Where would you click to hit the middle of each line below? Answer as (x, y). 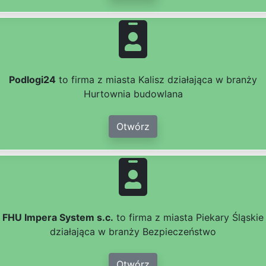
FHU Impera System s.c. (58, 218)
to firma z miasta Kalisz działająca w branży (156, 80)
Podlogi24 (32, 80)
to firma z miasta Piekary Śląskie (189, 218)
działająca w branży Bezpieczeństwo (133, 232)
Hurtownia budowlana (133, 94)
